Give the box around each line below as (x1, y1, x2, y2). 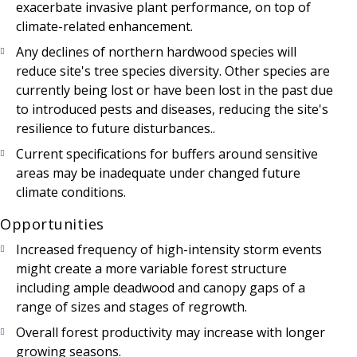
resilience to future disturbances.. (16, 120, 215, 138)
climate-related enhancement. (16, 18, 193, 36)
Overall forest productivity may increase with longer (16, 324, 325, 342)
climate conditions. (16, 183, 126, 202)
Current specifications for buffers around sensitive (16, 145, 318, 163)
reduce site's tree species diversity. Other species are (16, 62, 330, 80)
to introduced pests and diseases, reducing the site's (16, 100, 328, 119)
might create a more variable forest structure (16, 260, 287, 278)
